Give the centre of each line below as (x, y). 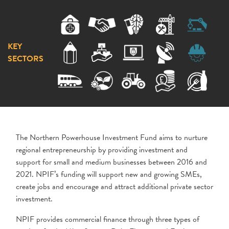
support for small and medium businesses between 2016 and (111, 162)
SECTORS (26, 59)
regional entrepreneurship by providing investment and (102, 150)
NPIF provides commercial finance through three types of (108, 219)
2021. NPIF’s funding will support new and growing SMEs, (109, 174)
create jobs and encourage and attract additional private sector (114, 187)
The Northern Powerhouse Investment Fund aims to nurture (112, 138)
